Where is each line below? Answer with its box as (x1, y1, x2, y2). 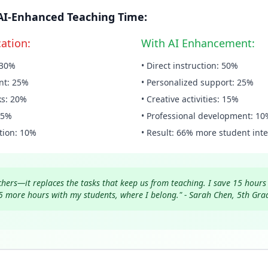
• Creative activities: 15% (141, 93, 239, 105)
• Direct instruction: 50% (141, 60, 238, 71)
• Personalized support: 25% (141, 77, 254, 88)
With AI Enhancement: (141, 36, 255, 50)
